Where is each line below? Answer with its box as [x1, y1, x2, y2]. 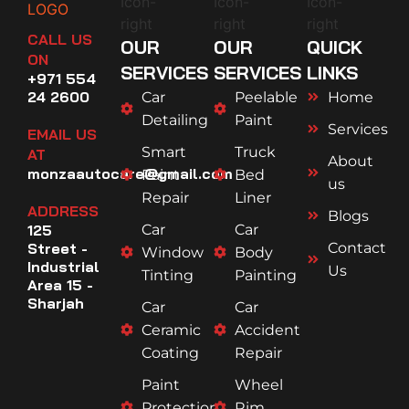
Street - [27, 238, 88, 257]
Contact [327, 238, 386, 257]
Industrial [27, 257, 100, 276]
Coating [141, 343, 199, 362]
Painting [234, 266, 297, 284]
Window [141, 243, 204, 261]
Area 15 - [27, 275, 93, 294]
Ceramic [141, 320, 201, 339]
